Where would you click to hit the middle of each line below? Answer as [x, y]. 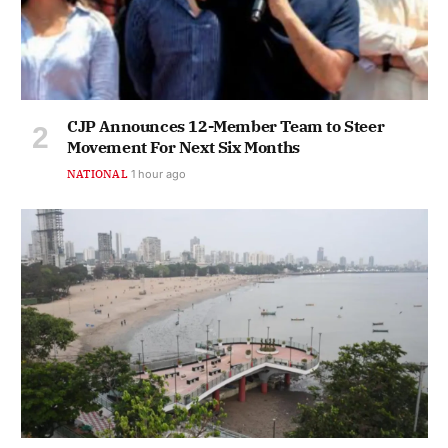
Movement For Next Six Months [183, 147]
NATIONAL [97, 174]
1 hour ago [158, 174]
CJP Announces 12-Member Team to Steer [226, 126]
